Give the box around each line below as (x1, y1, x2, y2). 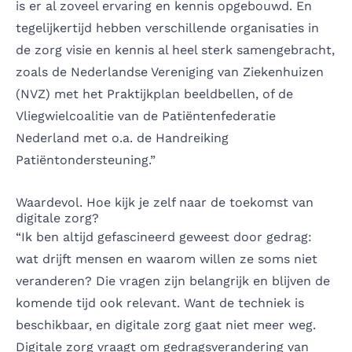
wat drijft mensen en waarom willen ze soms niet (16, 251, 317, 266)
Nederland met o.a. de (16, 130, 156, 145)
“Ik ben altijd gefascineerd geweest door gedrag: (16, 229, 312, 244)
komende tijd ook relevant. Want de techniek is (16, 295, 304, 310)
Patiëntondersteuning (16, 152, 148, 167)
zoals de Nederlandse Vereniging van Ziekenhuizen (16, 64, 324, 79)
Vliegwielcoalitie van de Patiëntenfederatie (16, 108, 276, 123)
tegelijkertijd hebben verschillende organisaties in (16, 20, 319, 35)
